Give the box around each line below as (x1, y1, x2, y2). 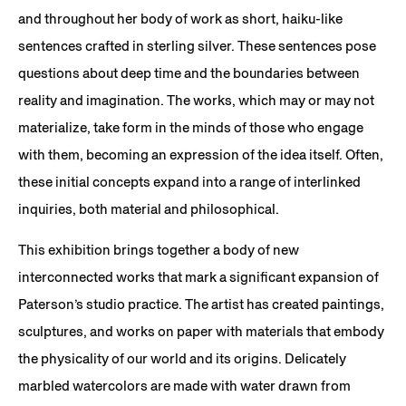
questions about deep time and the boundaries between (18, 63, 360, 82)
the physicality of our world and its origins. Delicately (18, 349, 346, 367)
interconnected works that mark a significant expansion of (18, 267, 379, 285)
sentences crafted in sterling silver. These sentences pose (18, 36, 376, 54)
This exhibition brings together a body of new (18, 240, 299, 258)
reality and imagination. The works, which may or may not (18, 91, 374, 109)
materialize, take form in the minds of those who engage (18, 118, 363, 136)
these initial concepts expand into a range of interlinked (18, 172, 361, 190)
